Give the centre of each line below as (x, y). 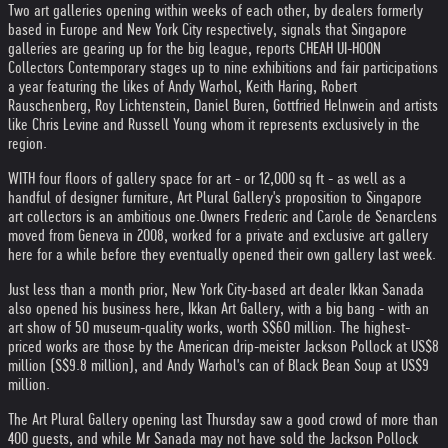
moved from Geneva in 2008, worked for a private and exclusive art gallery (218, 235)
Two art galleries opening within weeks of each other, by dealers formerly (215, 10)
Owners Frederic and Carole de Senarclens (318, 216)
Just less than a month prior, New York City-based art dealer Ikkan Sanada (216, 289)
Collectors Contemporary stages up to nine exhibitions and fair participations (223, 67)
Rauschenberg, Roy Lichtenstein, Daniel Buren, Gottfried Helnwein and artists (223, 105)
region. (27, 143)
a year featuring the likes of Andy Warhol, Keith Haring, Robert (182, 86)
